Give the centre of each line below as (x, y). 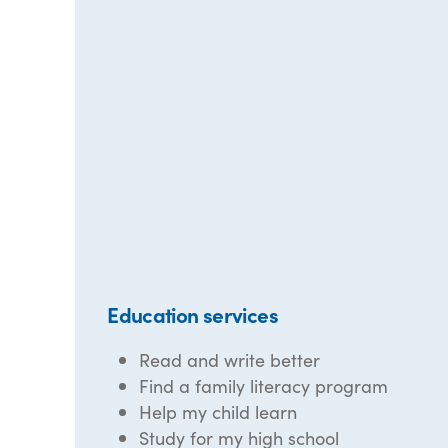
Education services (192, 314)
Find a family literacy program (264, 385)
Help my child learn (218, 411)
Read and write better (230, 359)
